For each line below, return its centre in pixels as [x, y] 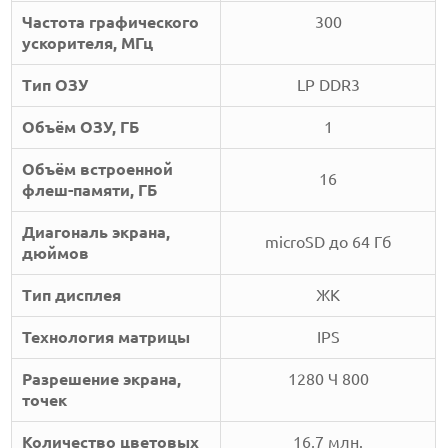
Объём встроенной [98, 169]
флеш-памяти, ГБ [90, 190]
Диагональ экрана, [96, 232]
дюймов [56, 253]
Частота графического [111, 22]
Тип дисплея [72, 295]
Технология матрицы [106, 337]
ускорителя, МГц [88, 43]
